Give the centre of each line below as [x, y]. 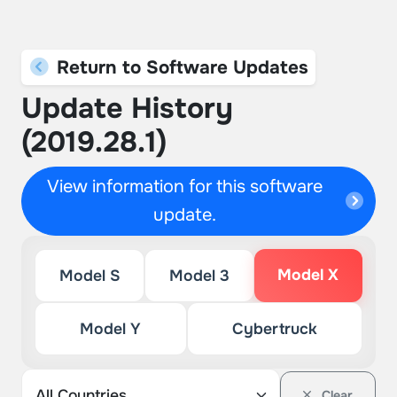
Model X [308, 275]
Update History [127, 109]
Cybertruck [274, 329]
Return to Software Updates [179, 67]
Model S [90, 276]
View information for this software [185, 187]
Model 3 [199, 276]
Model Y [111, 329]
